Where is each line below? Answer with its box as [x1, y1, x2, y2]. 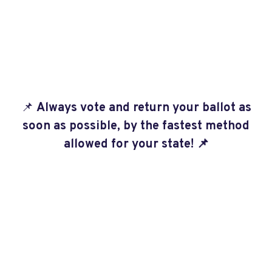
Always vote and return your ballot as [36, 100, 251, 116]
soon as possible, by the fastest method [22, 118, 250, 134]
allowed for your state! [63, 137, 197, 152]
